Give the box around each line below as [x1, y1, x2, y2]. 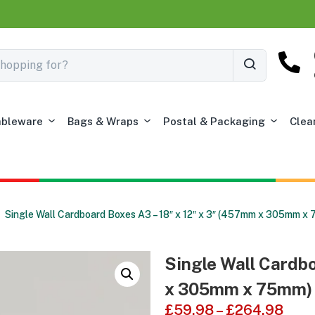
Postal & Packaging [163, 115, 265, 127]
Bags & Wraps [67, 115, 139, 127]
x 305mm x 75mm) [165, 278, 312, 299]
